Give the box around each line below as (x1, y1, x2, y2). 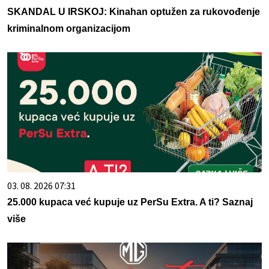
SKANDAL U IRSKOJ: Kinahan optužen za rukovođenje (7, 6, 260, 17)
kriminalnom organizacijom (7, 23, 130, 34)
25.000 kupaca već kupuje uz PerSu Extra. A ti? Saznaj (7, 196, 253, 207)
